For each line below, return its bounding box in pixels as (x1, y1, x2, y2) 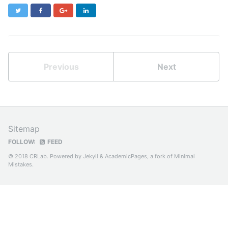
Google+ (67, 6, 92, 14)
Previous (43, 61, 79, 72)
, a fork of (147, 152, 174, 160)
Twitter (21, 6, 43, 14)
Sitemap (8, 123, 40, 134)
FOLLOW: (8, 137, 36, 146)
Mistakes (8, 160, 32, 168)
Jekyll (83, 152, 98, 160)
